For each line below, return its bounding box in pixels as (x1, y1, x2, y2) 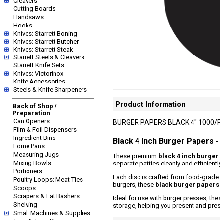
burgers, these (113, 181, 155, 188)
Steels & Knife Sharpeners (13, 85, 87, 93)
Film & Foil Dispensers (13, 126, 77, 133)
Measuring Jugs (13, 151, 59, 158)
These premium (113, 152, 158, 160)
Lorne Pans (13, 142, 45, 150)
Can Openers (13, 117, 50, 125)
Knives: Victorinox (13, 69, 63, 77)
